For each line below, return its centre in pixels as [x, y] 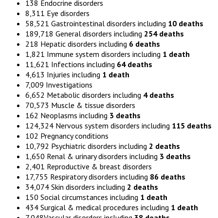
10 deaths [186, 24]
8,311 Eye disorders [57, 13]
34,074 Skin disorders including [76, 187]
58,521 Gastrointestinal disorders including [97, 24]
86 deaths [168, 177]
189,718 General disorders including [85, 34]
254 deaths [164, 34]
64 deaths [135, 64]
